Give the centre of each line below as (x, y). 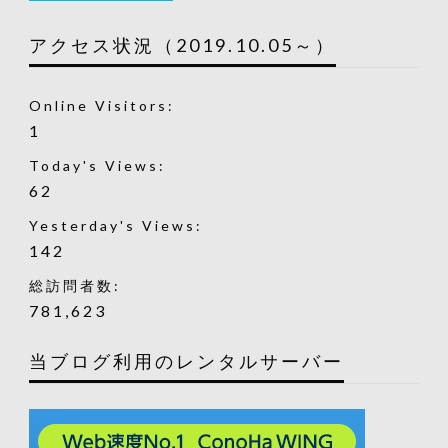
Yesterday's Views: (118, 225)
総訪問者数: (77, 285)
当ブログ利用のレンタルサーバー (186, 360)
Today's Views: (100, 165)
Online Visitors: (104, 105)
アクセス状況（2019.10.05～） (182, 44)
